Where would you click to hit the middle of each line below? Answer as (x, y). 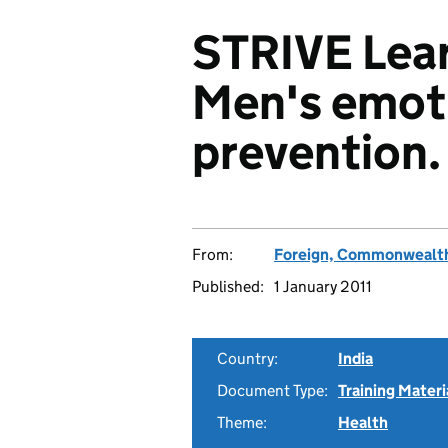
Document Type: (272, 390)
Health (363, 422)
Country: (247, 358)
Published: (228, 286)
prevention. (316, 152)
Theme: (242, 422)
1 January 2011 (323, 286)
